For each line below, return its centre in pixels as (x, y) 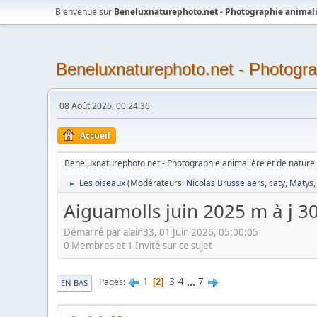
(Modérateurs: (157, 183)
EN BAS (75, 282)
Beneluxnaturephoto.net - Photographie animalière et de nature (190, 163)
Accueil (96, 136)
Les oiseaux (103, 183)
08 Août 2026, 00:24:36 (105, 106)
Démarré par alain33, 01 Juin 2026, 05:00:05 (161, 232)
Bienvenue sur (85, 12)
